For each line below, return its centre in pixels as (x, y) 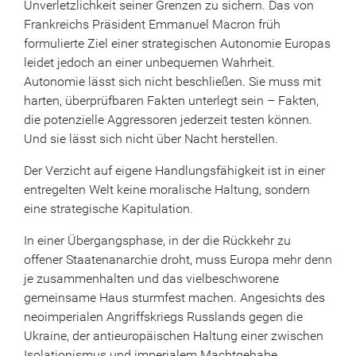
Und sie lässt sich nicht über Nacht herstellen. (151, 139)
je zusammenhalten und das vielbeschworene (151, 279)
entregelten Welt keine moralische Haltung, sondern (167, 190)
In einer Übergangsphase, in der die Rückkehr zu (157, 240)
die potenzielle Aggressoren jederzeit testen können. (168, 120)
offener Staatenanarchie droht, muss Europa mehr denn (178, 259)
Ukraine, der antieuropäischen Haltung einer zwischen (174, 336)
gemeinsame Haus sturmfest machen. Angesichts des (174, 298)
